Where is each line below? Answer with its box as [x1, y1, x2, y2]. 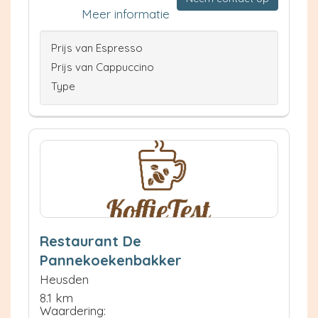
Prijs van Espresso [51, 40, 143, 55]
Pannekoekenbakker [40, 251, 182, 269]
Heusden [40, 271, 89, 287]
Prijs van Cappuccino [51, 60, 154, 74]
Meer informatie [82, 6, 170, 21]
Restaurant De [40, 231, 141, 250]
